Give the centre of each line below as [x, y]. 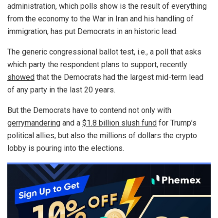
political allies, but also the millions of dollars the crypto [102, 136]
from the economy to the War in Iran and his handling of [100, 19]
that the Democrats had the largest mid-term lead [119, 77]
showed [21, 77]
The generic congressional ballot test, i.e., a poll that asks [104, 52]
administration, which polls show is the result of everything [107, 6]
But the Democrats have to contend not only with [89, 110]
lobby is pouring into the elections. [66, 148]
